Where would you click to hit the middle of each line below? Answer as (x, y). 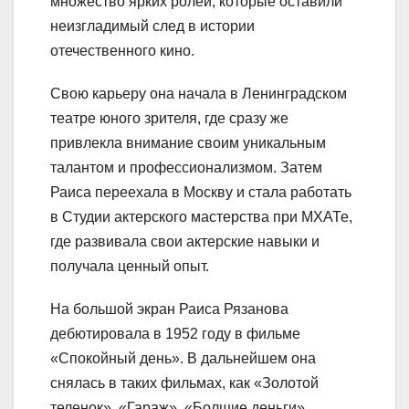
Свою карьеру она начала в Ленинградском (199, 94)
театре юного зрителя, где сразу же (169, 119)
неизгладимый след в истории (152, 26)
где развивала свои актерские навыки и (185, 242)
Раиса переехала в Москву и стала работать (201, 193)
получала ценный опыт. (130, 267)
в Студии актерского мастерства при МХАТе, (201, 217)
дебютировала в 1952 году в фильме (175, 334)
